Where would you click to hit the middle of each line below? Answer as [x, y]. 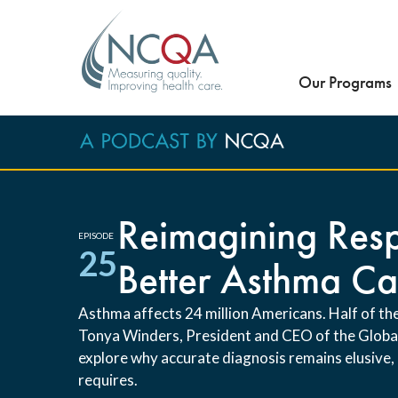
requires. [108, 380]
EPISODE [96, 235]
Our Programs [345, 82]
